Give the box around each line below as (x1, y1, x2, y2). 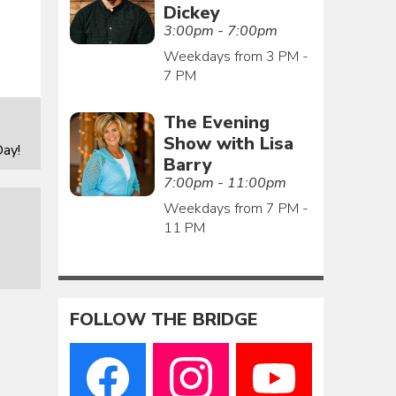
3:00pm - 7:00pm (163, 20, 278, 41)
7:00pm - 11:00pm (163, 172, 286, 193)
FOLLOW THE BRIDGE (70, 308, 259, 332)
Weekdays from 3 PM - (163, 46, 308, 66)
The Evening (163, 110, 270, 134)
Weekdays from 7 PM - (163, 198, 308, 218)
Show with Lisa (163, 131, 293, 156)
